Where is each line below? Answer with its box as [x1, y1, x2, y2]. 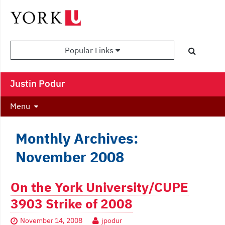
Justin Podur [10, 77, 65, 90]
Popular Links [65, 45, 116, 56]
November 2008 [16, 147, 124, 167]
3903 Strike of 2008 [11, 195, 133, 212]
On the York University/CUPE [11, 179, 188, 196]
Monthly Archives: [16, 129, 139, 148]
